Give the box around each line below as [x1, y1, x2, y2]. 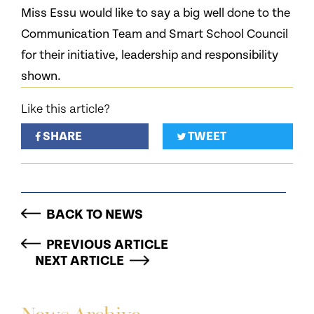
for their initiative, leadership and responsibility [21, 48, 278, 62]
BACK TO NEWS [46, 207, 143, 223]
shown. [21, 69, 61, 83]
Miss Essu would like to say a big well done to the [21, 6, 290, 20]
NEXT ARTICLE [35, 253, 124, 269]
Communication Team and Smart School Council [21, 27, 288, 41]
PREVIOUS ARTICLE [46, 237, 168, 253]
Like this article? [21, 102, 110, 116]
